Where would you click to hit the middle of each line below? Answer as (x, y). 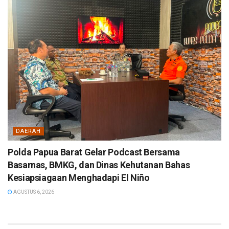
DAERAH (28, 131)
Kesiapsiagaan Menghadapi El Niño (79, 177)
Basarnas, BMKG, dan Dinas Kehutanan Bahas (99, 165)
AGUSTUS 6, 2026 (33, 192)
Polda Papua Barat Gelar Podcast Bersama (94, 152)
